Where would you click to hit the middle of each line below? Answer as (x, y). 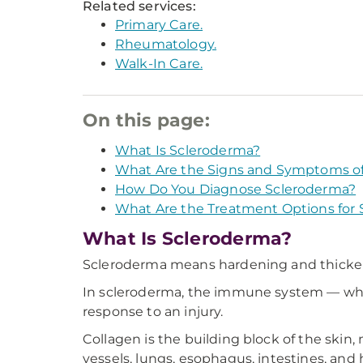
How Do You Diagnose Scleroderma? (236, 189)
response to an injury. (153, 312)
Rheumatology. (166, 44)
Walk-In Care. (159, 64)
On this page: (146, 120)
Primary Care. (159, 25)
